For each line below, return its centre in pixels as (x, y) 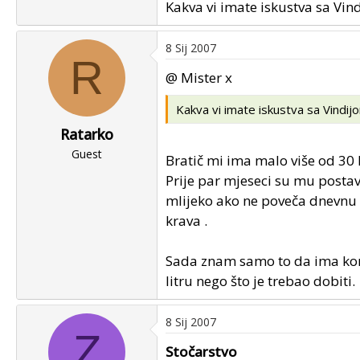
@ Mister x (199, 78)
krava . (186, 221)
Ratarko (87, 134)
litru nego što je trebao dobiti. (260, 281)
